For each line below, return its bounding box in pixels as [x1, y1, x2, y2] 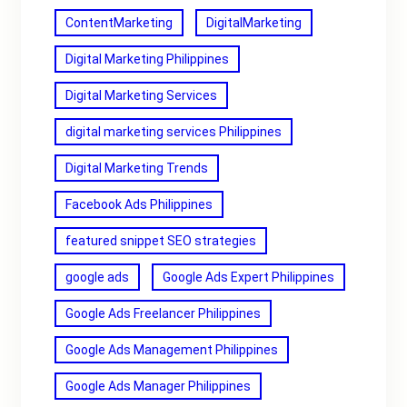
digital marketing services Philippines [65, 124, 282, 139]
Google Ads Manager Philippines [65, 379, 251, 393]
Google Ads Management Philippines [65, 342, 278, 357]
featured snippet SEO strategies [65, 233, 256, 248]
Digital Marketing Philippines [65, 52, 229, 66]
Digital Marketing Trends [65, 161, 208, 175]
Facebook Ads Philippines [65, 197, 213, 212]
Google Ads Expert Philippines [163, 270, 334, 284]
